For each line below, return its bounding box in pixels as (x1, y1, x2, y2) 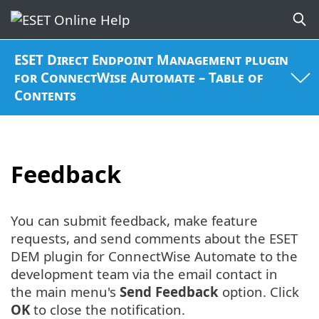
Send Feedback (120, 283, 219, 301)
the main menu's (11, 283, 120, 301)
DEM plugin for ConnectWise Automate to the (11, 247, 298, 266)
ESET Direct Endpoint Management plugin (14, 51, 289, 69)
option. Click (219, 283, 299, 301)
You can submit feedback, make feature (11, 211, 258, 230)
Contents (14, 86, 77, 105)
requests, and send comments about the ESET (11, 229, 298, 248)
